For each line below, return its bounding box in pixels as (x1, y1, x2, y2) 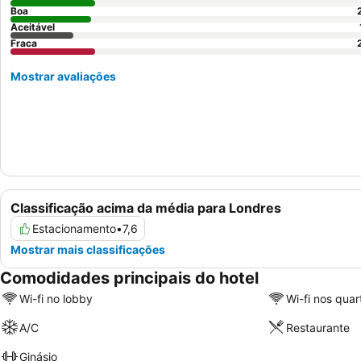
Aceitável (10, 21, 55, 33)
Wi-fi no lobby (19, 291, 93, 305)
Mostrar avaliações (10, 69, 116, 83)
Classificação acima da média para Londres (10, 200, 281, 217)
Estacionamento (32, 222, 116, 236)
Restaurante (285, 320, 350, 334)
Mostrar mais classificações (10, 243, 165, 257)
